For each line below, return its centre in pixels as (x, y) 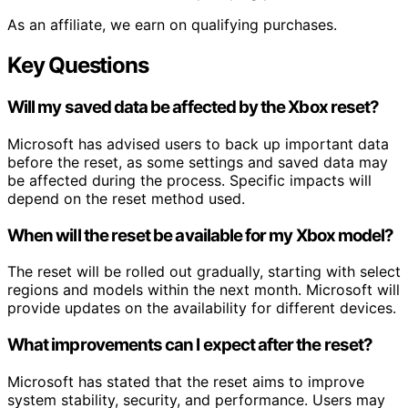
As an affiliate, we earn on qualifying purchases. (172, 25)
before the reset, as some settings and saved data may (198, 162)
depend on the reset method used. (126, 198)
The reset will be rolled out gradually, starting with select (204, 272)
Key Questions (78, 66)
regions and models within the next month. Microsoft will (204, 290)
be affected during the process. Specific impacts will (189, 180)
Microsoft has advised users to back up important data (198, 143)
